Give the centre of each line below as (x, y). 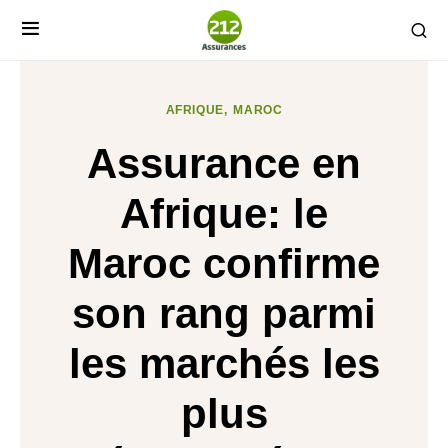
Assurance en (224, 163)
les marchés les (224, 363)
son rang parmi (224, 313)
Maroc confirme (224, 263)
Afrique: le (224, 213)
